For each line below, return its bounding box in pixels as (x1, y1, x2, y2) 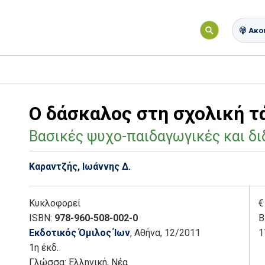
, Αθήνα (130, 227, 160, 238)
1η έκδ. (29, 241, 59, 253)
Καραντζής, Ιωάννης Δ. (29, 160, 131, 172)
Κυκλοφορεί (29, 197, 80, 209)
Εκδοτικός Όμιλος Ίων (29, 227, 130, 238)
